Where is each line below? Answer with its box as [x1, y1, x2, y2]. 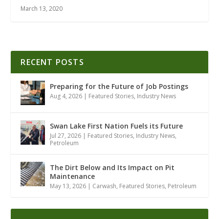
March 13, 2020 [21, 4, 63, 13]
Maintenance [50, 171, 95, 181]
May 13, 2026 [50, 181, 87, 190]
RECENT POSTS [21, 56, 84, 67]
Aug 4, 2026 [50, 91, 83, 100]
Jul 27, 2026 [50, 131, 82, 140]
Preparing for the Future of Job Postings [50, 81, 189, 91]
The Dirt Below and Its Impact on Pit [50, 162, 175, 172]
